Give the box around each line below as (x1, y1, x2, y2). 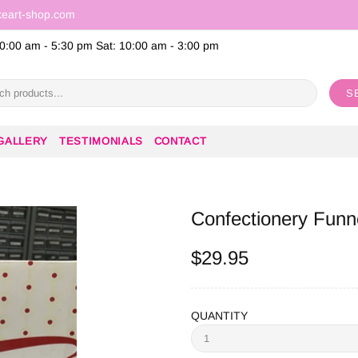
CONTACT (153, 134, 207, 147)
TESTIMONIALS (59, 134, 143, 147)
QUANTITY (191, 308, 248, 322)
